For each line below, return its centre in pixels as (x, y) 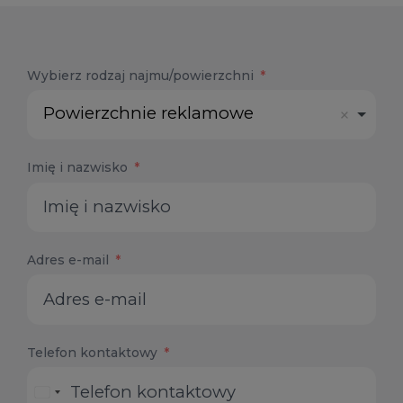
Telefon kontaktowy (92, 353)
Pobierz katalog (210, 37)
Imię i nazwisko (77, 168)
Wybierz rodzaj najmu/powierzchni (140, 75)
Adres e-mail (67, 260)
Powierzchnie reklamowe (149, 113)
